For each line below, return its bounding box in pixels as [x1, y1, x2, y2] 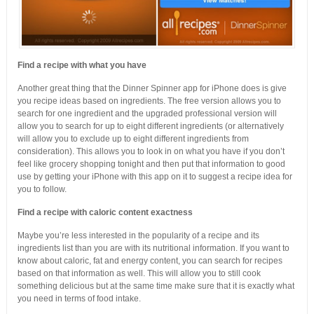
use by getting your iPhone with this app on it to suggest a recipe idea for [17, 172, 292, 182]
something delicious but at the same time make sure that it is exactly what [17, 281, 294, 292]
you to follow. [17, 184, 67, 195]
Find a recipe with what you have [17, 60, 146, 71]
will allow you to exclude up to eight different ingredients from [17, 134, 249, 144]
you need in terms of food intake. [17, 294, 141, 304]
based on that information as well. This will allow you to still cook [17, 268, 261, 279]
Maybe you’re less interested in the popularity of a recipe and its [17, 231, 259, 241]
